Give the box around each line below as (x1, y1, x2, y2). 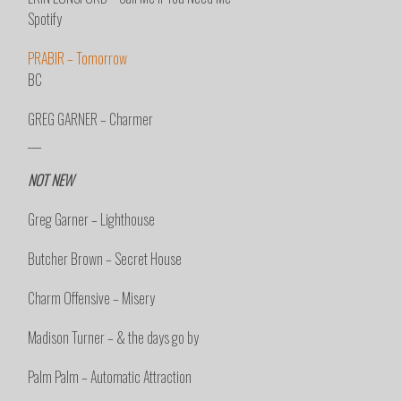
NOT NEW (28, 169, 74, 192)
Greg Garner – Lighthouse (28, 209, 156, 231)
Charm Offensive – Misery (28, 287, 156, 310)
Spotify (28, 8, 63, 30)
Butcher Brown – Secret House (28, 248, 183, 270)
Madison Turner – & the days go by (28, 327, 200, 349)
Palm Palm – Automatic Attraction (28, 366, 192, 388)
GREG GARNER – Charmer (28, 108, 154, 131)
